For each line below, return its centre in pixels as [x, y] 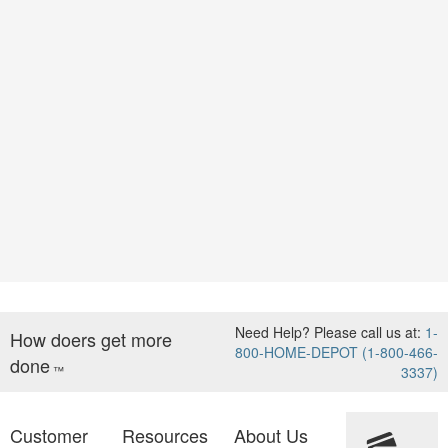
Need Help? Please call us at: [330, 332]
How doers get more [91, 339]
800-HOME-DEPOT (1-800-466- [336, 352]
